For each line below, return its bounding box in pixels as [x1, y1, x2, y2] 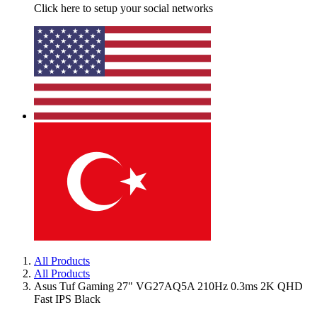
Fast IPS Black [34, 293, 100, 305]
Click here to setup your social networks [34, 2, 213, 14]
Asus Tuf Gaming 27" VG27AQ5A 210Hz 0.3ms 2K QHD [34, 280, 303, 292]
